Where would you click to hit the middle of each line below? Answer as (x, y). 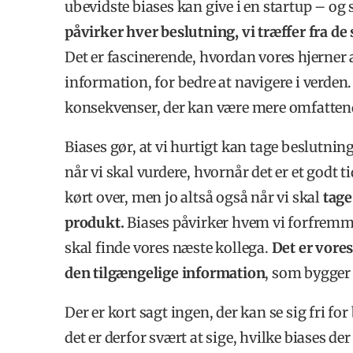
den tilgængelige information (165, 273)
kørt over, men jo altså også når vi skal (194, 197)
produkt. (95, 222)
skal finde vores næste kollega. (168, 247)
